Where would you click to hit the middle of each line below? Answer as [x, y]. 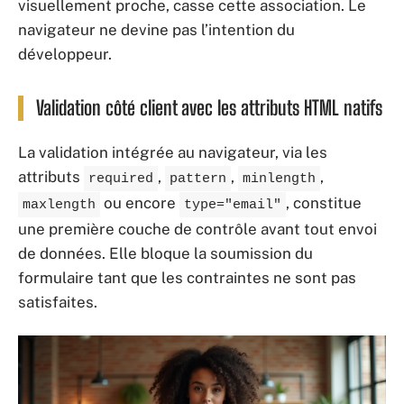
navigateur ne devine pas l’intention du [156, 29]
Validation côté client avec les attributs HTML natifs [209, 107]
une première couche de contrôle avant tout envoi [197, 229]
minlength [279, 179]
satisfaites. [58, 302]
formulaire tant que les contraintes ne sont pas [187, 278]
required [121, 179]
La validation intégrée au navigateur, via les [173, 152]
